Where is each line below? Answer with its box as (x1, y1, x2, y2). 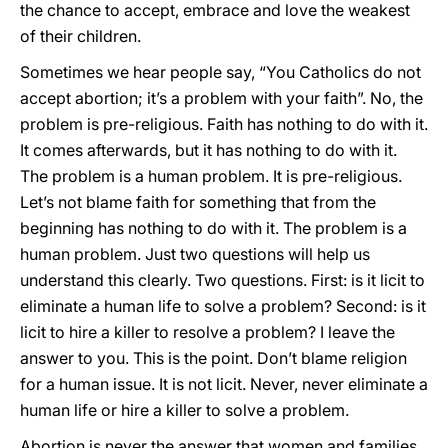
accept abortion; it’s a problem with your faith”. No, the (20, 88, 423, 108)
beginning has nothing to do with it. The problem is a (20, 218, 407, 238)
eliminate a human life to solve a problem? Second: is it (20, 296, 426, 316)
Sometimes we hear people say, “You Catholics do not (20, 62, 421, 82)
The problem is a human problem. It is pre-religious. (20, 166, 402, 186)
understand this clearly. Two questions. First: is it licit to (20, 270, 425, 290)
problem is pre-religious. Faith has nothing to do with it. (20, 114, 428, 134)
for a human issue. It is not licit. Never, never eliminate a (20, 374, 428, 394)
